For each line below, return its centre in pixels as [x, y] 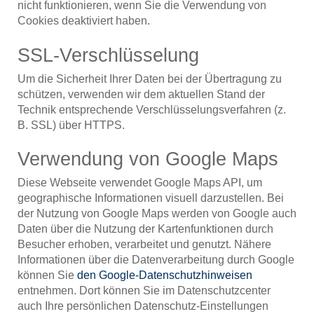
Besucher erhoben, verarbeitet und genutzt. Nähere [144, 245]
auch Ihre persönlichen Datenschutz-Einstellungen [143, 306]
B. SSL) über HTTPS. [71, 125]
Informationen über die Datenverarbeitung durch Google [156, 260]
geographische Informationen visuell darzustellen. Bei [151, 198]
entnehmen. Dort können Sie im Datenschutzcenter [144, 291]
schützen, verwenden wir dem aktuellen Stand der [141, 94]
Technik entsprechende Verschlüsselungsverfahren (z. [152, 109]
